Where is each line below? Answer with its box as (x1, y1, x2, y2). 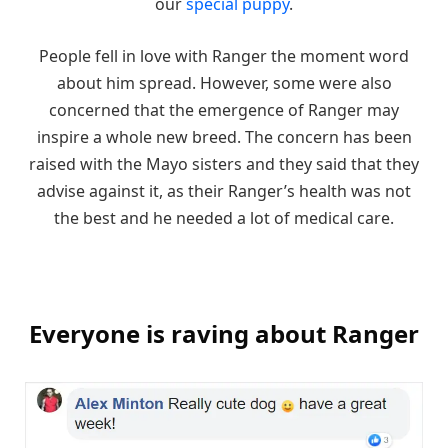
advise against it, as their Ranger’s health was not (37, 179, 411, 202)
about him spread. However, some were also (56, 71, 392, 94)
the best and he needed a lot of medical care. (54, 206, 394, 229)
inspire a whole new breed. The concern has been (36, 125, 412, 148)
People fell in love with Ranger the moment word (39, 44, 409, 67)
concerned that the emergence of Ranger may (49, 98, 399, 121)
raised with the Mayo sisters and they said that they (29, 152, 419, 175)
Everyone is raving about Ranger (29, 316, 419, 350)
